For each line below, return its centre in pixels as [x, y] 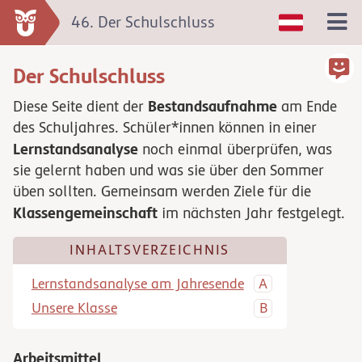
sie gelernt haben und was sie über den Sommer [168, 170]
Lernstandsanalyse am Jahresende [137, 284]
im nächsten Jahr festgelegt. [251, 213]
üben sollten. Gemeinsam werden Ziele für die [162, 192]
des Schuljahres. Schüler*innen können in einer [165, 128]
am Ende [307, 107]
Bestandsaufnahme [213, 106]
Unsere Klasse [74, 308]
